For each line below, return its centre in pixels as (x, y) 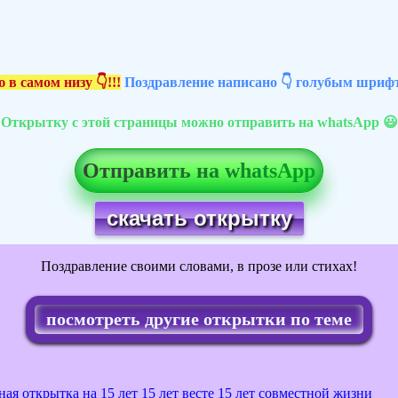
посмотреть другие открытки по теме (199, 319)
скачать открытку (199, 219)
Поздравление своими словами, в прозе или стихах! (199, 267)
